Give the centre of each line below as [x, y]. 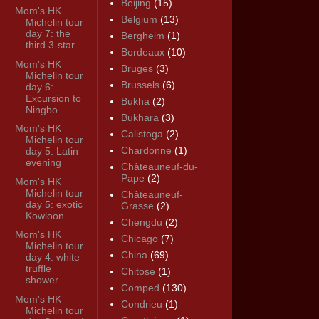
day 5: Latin [52, 151]
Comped [140, 288]
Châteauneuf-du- [159, 167]
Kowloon [45, 215]
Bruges [137, 69]
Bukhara [140, 118]
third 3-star [50, 45]
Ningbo [41, 109]
